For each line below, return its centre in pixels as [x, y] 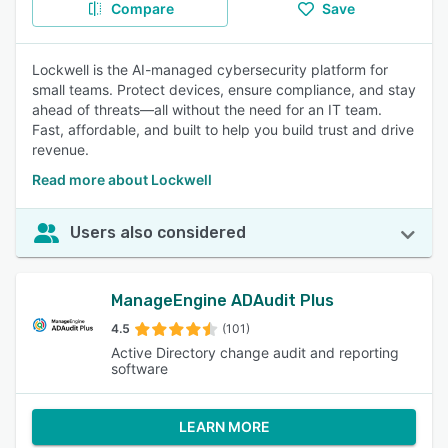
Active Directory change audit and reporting [254, 352]
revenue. [60, 149]
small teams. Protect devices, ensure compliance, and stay [224, 89]
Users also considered [158, 232]
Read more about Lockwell [122, 179]
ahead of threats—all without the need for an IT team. [207, 109]
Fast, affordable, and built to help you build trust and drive [223, 129]
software [139, 368]
